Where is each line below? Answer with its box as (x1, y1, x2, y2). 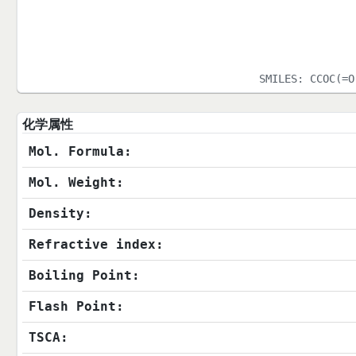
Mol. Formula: (28, 144, 132, 160)
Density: (28, 206, 92, 222)
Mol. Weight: (28, 175, 124, 191)
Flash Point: (28, 299, 124, 315)
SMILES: (259, 72, 310, 86)
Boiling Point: (28, 268, 140, 284)
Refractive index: (28, 237, 164, 253)
